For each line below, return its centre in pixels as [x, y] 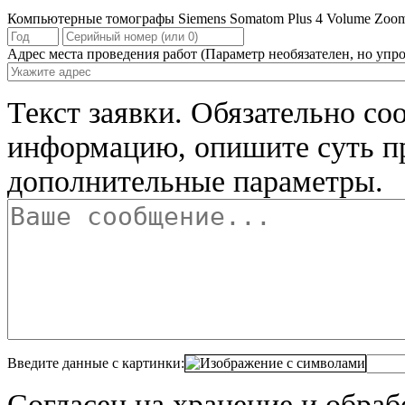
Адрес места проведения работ [102, 53]
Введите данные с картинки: [96, 363]
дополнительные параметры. [195, 181]
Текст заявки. [95, 112]
